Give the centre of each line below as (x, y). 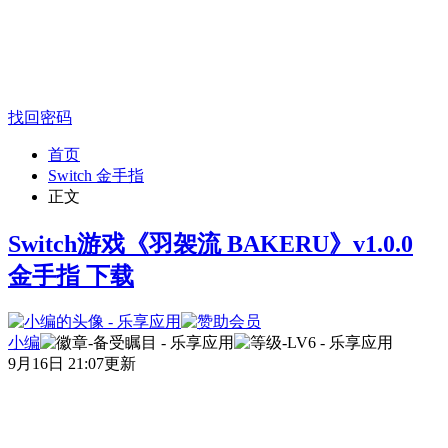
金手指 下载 (71, 276)
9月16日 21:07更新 (72, 364)
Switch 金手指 (96, 176)
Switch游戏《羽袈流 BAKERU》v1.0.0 (210, 244)
